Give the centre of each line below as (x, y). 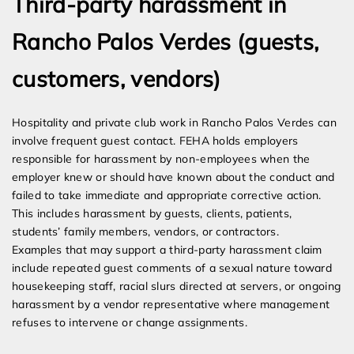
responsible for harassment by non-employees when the (161, 159)
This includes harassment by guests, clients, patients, (152, 214)
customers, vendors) (117, 79)
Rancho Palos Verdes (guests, (166, 42)
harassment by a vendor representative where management (171, 305)
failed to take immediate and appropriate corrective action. (167, 196)
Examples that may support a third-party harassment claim (167, 250)
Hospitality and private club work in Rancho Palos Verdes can (174, 123)
